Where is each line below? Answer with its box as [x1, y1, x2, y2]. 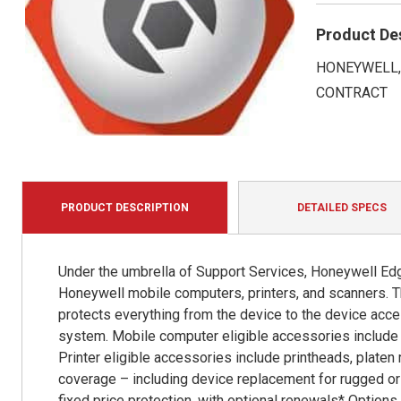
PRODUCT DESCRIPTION [61, 201, 189, 215]
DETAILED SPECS [296, 201, 387, 215]
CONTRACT [315, 84, 388, 102]
